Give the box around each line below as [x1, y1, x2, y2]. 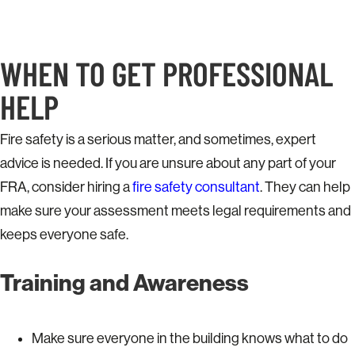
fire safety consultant [132, 178, 260, 195]
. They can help [260, 178, 350, 195]
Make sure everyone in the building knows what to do [32, 330, 348, 346]
